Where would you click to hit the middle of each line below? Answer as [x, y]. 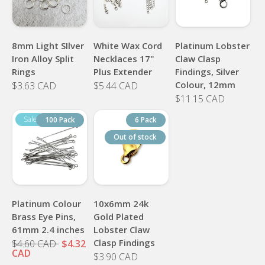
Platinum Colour [46, 203]
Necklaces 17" [124, 58]
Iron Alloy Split [43, 58]
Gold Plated [118, 216]
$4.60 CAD [34, 243]
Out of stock [135, 137]
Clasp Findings [124, 242]
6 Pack [146, 119]
